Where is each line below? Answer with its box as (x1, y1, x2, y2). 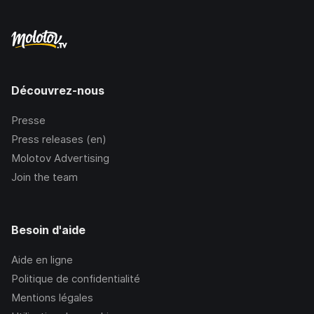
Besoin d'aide (11, 223, 86, 238)
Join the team (11, 170, 78, 184)
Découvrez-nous (11, 83, 104, 98)
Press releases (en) (11, 132, 107, 146)
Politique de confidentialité (11, 272, 140, 286)
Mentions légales (11, 291, 93, 305)
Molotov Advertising (11, 151, 109, 165)
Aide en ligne (11, 253, 73, 267)
